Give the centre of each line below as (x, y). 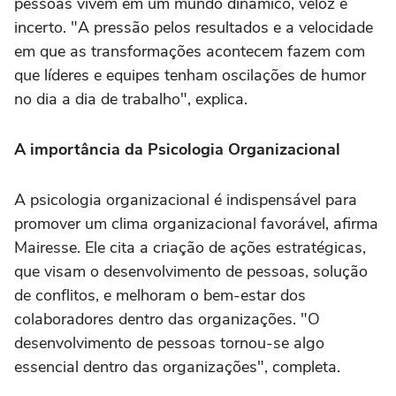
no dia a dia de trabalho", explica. (131, 99)
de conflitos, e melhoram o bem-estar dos (160, 296)
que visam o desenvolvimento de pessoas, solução (191, 272)
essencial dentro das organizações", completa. (177, 367)
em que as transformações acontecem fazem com (190, 52)
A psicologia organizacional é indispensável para (186, 200)
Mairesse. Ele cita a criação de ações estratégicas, (190, 248)
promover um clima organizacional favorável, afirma (196, 224)
